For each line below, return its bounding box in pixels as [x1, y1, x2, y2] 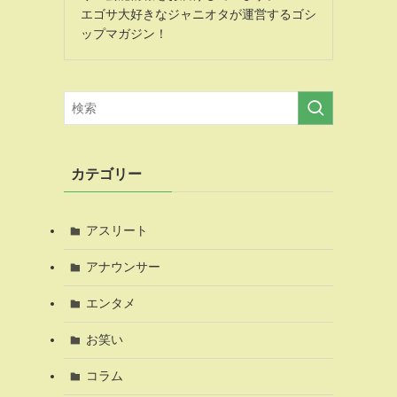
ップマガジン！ [81, 26, 167, 41]
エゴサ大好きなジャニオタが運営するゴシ [81, 6, 316, 21]
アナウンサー [85, 260, 160, 275]
